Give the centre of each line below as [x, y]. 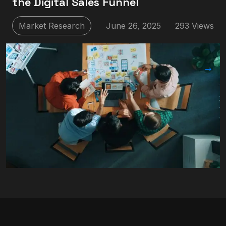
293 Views [194, 25]
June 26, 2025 [133, 25]
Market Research [52, 25]
